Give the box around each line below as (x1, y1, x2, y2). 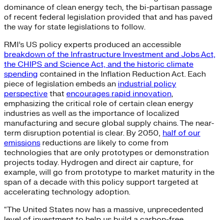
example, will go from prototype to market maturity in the (4, 167, 215, 178)
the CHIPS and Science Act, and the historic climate (4, 59, 193, 70)
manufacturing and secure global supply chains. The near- (4, 118, 214, 129)
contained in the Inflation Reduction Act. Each (38, 69, 206, 80)
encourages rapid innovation (66, 89, 171, 99)
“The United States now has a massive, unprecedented (4, 205, 203, 215)
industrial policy (118, 79, 176, 89)
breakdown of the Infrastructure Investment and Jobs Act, (4, 50, 216, 60)
